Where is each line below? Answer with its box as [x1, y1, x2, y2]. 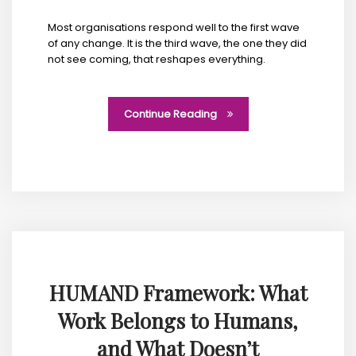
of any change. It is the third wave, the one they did [48, 35, 307, 51]
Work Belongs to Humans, [58, 306, 298, 335]
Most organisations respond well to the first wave [48, 19, 300, 35]
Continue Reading [123, 106, 219, 122]
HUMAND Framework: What [48, 278, 308, 307]
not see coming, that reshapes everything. [48, 51, 265, 67]
